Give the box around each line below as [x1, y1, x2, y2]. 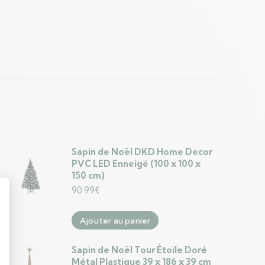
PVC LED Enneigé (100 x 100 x [72, 158, 201, 169]
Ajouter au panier [80, 215, 151, 226]
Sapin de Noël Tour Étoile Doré [72, 244, 207, 256]
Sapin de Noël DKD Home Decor [72, 146, 212, 157]
